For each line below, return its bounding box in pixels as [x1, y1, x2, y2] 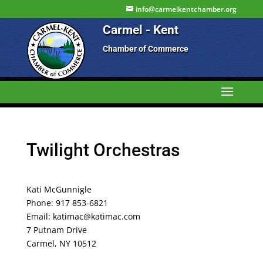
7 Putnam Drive [26, 224, 87, 235]
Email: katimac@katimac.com [26, 211, 140, 222]
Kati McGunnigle [26, 184, 92, 195]
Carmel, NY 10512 [26, 238, 96, 249]
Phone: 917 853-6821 [26, 197, 108, 208]
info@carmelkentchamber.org [136, 4, 237, 14]
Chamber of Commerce [102, 44, 188, 53]
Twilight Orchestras [26, 140, 180, 160]
